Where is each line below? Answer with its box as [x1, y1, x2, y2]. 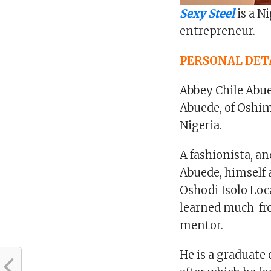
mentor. [180, 218, 224, 232]
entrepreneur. [180, 24, 256, 38]
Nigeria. [180, 118, 223, 132]
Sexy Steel [180, 6, 235, 21]
